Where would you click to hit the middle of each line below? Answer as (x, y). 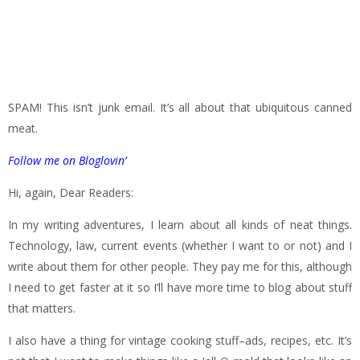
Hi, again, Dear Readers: (71, 192)
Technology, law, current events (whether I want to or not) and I (180, 245)
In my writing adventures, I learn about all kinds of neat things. (180, 225)
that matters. (42, 308)
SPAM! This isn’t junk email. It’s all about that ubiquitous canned (180, 107)
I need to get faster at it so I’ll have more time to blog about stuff (180, 287)
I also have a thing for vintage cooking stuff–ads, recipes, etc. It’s (180, 340)
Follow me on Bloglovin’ (67, 160)
